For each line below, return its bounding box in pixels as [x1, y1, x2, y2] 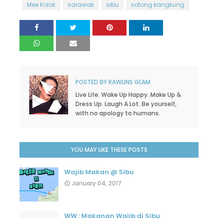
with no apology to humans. [75, 109, 160, 117]
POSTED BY [75, 78, 107, 86]
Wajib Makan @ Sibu [64, 167, 134, 177]
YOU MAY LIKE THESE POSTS [71, 145, 147, 154]
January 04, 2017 [72, 179, 122, 187]
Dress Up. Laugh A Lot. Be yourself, [75, 100, 177, 108]
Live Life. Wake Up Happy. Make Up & [75, 91, 181, 99]
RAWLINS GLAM [107, 78, 150, 86]
